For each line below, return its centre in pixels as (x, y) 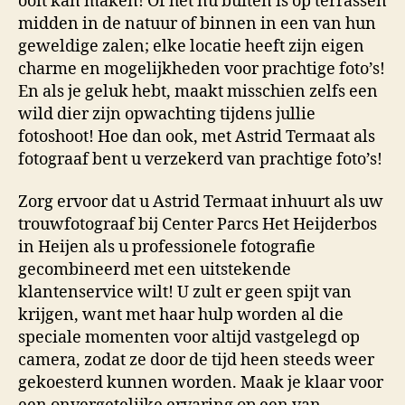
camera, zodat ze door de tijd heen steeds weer (196, 361)
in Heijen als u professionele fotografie (167, 248)
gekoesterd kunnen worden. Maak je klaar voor (201, 383)
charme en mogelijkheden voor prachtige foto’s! (202, 69)
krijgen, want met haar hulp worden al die (181, 316)
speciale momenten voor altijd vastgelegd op (189, 338)
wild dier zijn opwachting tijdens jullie (167, 114)
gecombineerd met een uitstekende (155, 270)
